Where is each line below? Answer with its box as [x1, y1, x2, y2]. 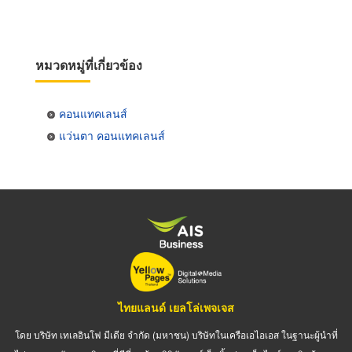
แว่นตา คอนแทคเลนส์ [59, 126, 165, 143]
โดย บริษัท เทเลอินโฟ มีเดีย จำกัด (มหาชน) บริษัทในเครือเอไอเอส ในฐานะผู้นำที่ [14, 327, 338, 341]
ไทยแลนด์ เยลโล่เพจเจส [118, 299, 234, 316]
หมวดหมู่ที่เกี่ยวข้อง [35, 55, 142, 74]
